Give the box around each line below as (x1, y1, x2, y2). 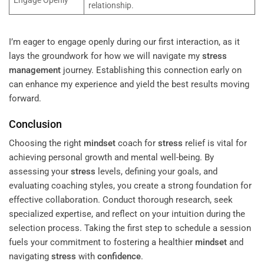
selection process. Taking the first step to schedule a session (9, 222, 251, 233)
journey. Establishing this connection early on (61, 65, 242, 76)
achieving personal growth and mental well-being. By (9, 151, 214, 163)
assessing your (9, 166, 71, 177)
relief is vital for (183, 137, 247, 148)
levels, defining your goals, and (95, 166, 217, 177)
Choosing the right (9, 137, 84, 148)
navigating (9, 250, 51, 262)
